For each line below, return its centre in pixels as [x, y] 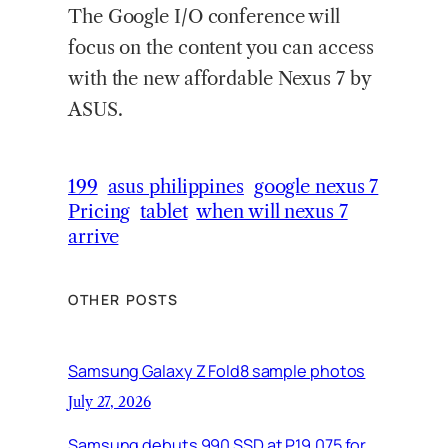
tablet [164, 211]
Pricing [99, 211]
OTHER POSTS [123, 299]
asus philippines [175, 186]
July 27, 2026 [109, 402]
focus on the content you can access [221, 48]
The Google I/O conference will [204, 17]
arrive [93, 236]
